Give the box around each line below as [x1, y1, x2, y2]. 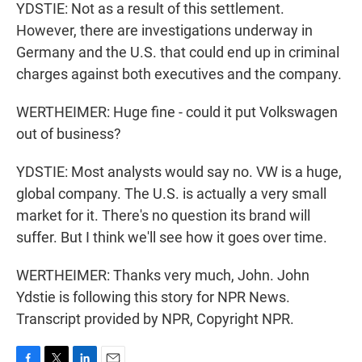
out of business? [16, 125, 121, 142]
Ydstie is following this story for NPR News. [16, 288, 290, 305]
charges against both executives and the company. [16, 65, 342, 82]
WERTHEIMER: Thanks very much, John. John [16, 267, 309, 284]
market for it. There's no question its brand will [16, 207, 310, 224]
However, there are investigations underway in [16, 22, 313, 39]
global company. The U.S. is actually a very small [16, 185, 326, 202]
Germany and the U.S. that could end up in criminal [16, 44, 339, 61]
